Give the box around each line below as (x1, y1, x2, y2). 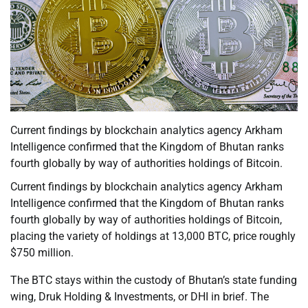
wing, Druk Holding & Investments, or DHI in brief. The (10, 290, 269, 304)
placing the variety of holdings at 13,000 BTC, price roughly (10, 230, 296, 243)
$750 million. (10, 246, 74, 260)
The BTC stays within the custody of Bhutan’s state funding (10, 274, 297, 287)
